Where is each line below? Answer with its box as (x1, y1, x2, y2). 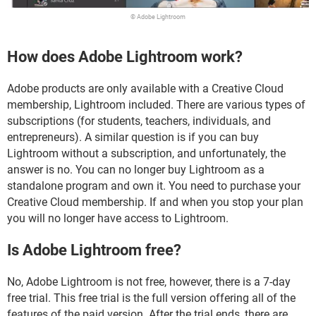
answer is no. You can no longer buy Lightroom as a (7, 162, 265, 176)
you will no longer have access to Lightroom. (7, 211, 229, 225)
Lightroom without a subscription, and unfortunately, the (7, 146, 286, 160)
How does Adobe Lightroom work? (7, 47, 243, 66)
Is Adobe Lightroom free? (7, 241, 181, 260)
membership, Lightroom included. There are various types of (7, 97, 305, 111)
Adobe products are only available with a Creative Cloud (7, 81, 284, 95)
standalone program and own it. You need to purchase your (7, 178, 300, 193)
